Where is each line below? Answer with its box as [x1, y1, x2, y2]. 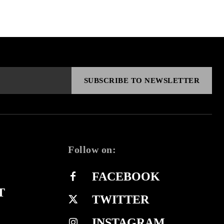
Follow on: [68, 143, 116, 155]
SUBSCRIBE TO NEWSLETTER [83, 76, 199, 84]
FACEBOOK [92, 170, 160, 183]
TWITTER [92, 193, 149, 206]
